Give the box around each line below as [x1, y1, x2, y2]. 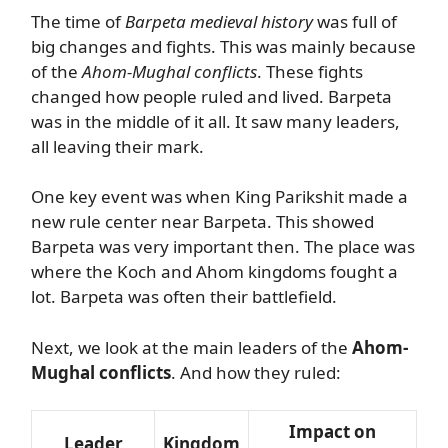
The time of [31, 9, 125, 33]
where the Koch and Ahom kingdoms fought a [31, 260, 398, 283]
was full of [313, 9, 397, 33]
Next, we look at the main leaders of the [31, 335, 352, 359]
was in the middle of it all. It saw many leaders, [31, 109, 400, 133]
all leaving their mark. [31, 134, 204, 158]
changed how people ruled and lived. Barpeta [31, 84, 392, 108]
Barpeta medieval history [125, 9, 313, 33]
